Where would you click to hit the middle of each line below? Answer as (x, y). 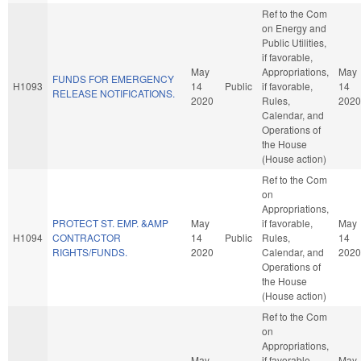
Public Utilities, (294, 42)
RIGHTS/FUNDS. (90, 251)
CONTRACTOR (87, 237)
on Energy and (294, 27)
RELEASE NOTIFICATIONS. (114, 93)
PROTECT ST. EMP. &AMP (110, 222)
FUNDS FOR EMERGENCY (113, 78)
